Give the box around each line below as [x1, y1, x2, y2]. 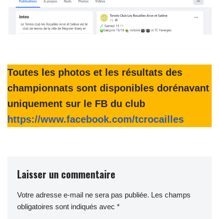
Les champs [151, 190, 191, 199]
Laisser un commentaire [17, 166, 115, 181]
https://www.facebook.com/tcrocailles [7, 113, 184, 125]
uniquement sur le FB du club [7, 98, 145, 109]
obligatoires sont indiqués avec [17, 202, 117, 211]
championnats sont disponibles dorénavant [7, 82, 209, 93]
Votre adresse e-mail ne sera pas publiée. [17, 190, 149, 199]
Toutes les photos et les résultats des [7, 66, 182, 78]
